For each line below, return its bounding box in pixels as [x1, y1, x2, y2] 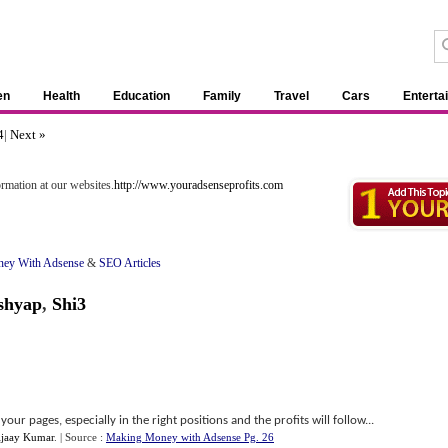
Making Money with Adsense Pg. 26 [106, 431, 274, 443]
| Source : [60, 431, 106, 443]
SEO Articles [99, 256, 161, 270]
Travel [274, 89, 309, 103]
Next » [10, 127, 46, 142]
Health [43, 89, 80, 103]
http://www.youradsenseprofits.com [114, 178, 283, 192]
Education [113, 89, 170, 103]
